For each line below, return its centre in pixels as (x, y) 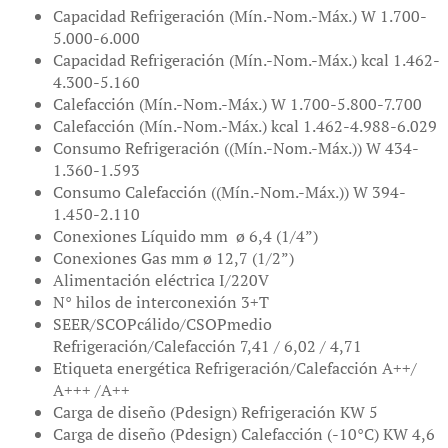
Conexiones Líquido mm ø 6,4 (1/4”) (185, 235)
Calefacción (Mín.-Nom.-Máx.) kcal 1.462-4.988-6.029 (245, 125)
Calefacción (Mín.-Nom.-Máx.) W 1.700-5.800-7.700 (237, 103)
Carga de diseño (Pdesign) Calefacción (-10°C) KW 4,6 (244, 433)
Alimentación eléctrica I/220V (161, 279)
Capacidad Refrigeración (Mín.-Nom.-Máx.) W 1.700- (240, 15)
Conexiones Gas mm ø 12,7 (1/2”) (173, 257)
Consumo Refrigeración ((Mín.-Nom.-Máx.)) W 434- (236, 147)
